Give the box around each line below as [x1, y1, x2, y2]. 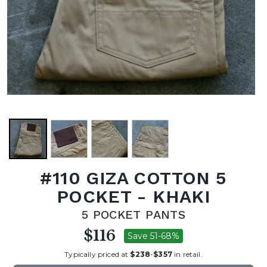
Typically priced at [64, 249, 131, 259]
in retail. [172, 249, 203, 259]
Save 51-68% [128, 231, 179, 241]
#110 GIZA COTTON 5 [40, 167, 227, 188]
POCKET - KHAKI [56, 186, 211, 207]
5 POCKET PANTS [81, 207, 186, 222]
